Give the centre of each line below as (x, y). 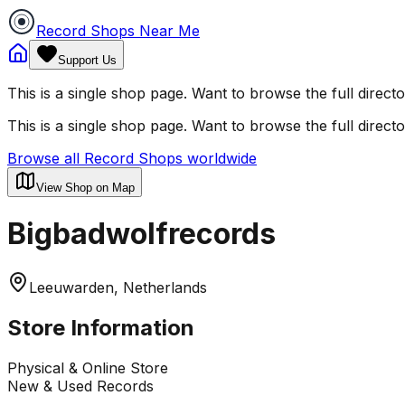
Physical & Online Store (88, 367)
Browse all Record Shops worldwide (132, 158)
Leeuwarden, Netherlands (118, 287)
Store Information (101, 327)
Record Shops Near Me (118, 31)
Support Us (87, 60)
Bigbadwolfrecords (141, 234)
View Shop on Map (85, 188)
